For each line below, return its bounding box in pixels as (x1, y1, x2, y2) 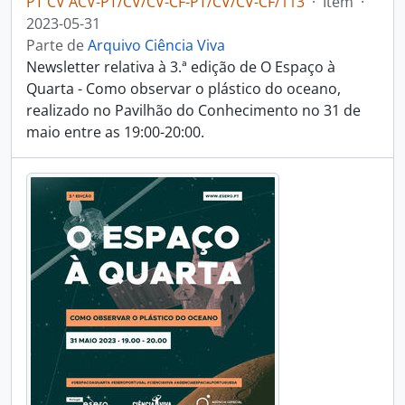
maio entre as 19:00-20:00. (26, 122, 204, 142)
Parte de (26, 35, 88, 55)
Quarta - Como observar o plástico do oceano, (26, 79, 341, 99)
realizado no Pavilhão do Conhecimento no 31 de (26, 100, 361, 120)
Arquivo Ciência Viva (88, 35, 225, 55)
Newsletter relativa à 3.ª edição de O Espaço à (26, 57, 335, 77)
